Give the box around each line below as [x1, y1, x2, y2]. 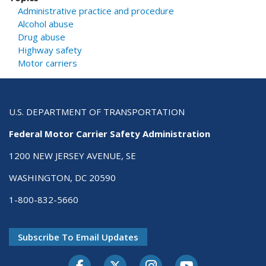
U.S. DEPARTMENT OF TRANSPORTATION [9, 105, 185, 118]
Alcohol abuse [18, 17, 74, 30]
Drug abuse [18, 30, 65, 43]
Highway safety [18, 43, 82, 56]
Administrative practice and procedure [18, 4, 174, 17]
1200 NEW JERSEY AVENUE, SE [9, 149, 136, 161]
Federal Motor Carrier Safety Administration [9, 127, 210, 140]
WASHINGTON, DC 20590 [9, 171, 116, 183]
